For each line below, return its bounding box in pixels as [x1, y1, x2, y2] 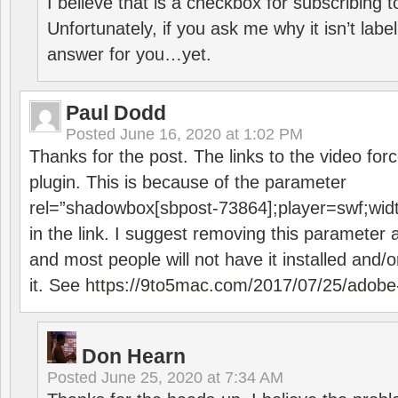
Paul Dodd [66, 101, 166, 124]
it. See [29, 275, 85, 295]
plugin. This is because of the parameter [29, 172, 346, 192]
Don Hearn [82, 345, 186, 368]
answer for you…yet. [47, 44, 211, 64]
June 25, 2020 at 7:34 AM [101, 369, 283, 386]
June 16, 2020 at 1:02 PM [120, 125, 303, 143]
